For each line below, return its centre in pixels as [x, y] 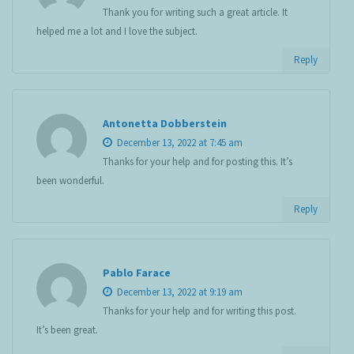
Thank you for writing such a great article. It [195, 13]
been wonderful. [70, 181]
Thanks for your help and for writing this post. [200, 311]
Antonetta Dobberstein [165, 124]
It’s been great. [67, 330]
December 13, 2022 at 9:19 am [179, 292]
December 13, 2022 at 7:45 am [179, 143]
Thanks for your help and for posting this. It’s [198, 162]
